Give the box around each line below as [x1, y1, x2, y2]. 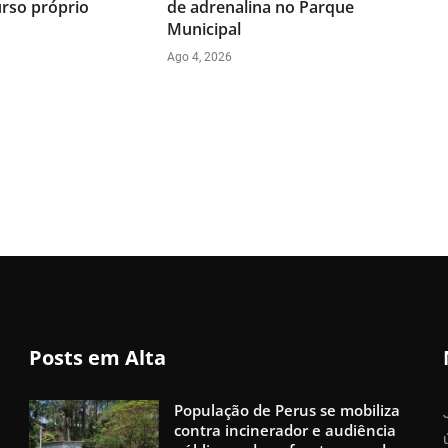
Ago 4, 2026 [167, 49, 233, 64]
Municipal [167, 17, 242, 40]
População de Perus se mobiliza [174, 399, 401, 420]
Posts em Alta [29, 343, 167, 371]
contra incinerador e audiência [174, 419, 397, 440]
